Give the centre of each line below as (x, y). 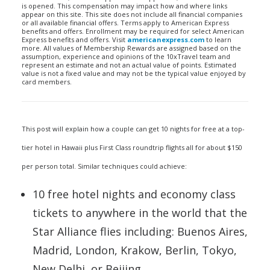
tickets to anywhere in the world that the (140, 213)
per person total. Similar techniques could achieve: (104, 166)
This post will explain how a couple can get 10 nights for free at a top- (133, 129)
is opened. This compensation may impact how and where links (124, 6)
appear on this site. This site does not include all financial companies (132, 14)
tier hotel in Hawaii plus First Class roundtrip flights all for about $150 (132, 147)
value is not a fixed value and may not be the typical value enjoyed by (134, 73)
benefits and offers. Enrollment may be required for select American (133, 31)
